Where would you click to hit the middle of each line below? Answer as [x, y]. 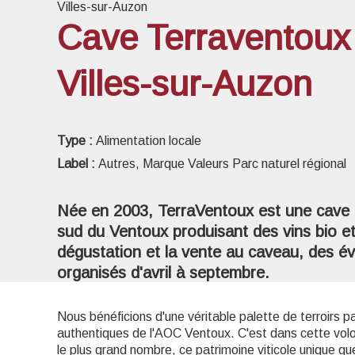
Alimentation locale [149, 141]
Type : [76, 141]
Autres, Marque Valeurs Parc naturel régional [222, 164]
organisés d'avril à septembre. [163, 273]
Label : [78, 164]
